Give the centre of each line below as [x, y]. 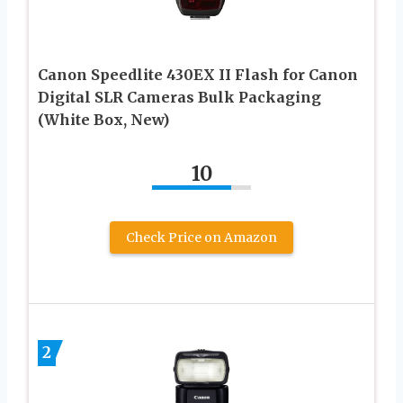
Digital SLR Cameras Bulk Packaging [179, 98]
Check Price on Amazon [201, 238]
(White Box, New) [103, 120]
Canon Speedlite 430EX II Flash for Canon [198, 75]
